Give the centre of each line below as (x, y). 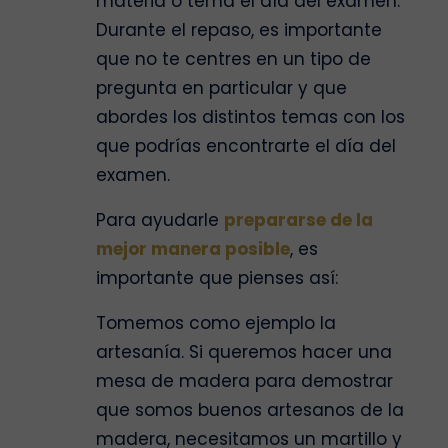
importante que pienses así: (217, 278)
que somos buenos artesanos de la (250, 410)
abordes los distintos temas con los (250, 117)
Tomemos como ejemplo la (216, 323)
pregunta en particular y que (221, 88)
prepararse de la (298, 220)
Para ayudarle (160, 220)
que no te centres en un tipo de (233, 59)
